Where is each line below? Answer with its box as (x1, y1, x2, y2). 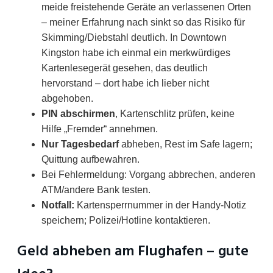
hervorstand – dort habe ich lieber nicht (41, 77, 209, 88)
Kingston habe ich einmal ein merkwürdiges (41, 47, 230, 58)
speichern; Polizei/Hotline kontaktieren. (41, 214, 210, 225)
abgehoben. (41, 93, 93, 104)
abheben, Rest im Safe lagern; (119, 138, 252, 149)
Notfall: (41, 199, 74, 210)
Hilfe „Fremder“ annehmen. (41, 123, 158, 134)
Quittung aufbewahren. (41, 154, 140, 165)
